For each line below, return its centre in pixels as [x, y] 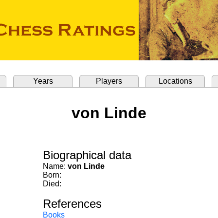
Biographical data [87, 155]
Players [109, 81]
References [72, 204]
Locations [175, 81]
